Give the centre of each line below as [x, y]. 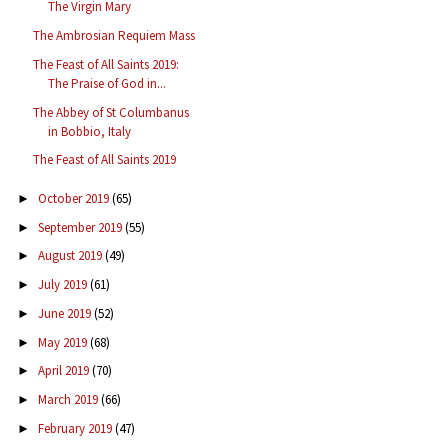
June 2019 [65, 313]
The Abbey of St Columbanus [111, 112]
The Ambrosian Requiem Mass [114, 36]
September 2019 [81, 227]
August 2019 [71, 256]
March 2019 [69, 400]
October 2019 [74, 198]
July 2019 [63, 285]
